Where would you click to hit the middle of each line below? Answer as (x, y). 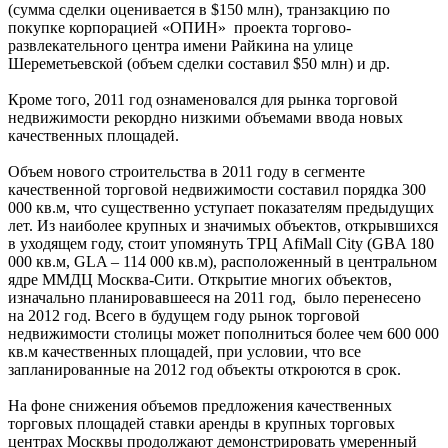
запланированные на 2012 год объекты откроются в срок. (204, 369)
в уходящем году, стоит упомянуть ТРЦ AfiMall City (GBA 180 (221, 243)
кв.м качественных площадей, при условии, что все (184, 351)
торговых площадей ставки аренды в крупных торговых (201, 423)
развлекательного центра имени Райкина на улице (180, 45)
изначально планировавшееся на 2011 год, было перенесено (214, 297)
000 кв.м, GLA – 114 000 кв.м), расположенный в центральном (222, 261)
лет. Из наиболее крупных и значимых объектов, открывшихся (223, 225)
